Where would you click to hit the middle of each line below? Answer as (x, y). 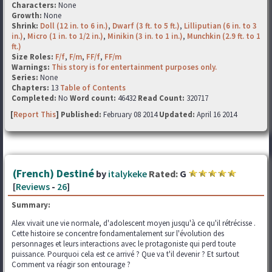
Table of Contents (93, 88)
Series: (25, 77)
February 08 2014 (131, 114)
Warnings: (32, 67)
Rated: (163, 174)
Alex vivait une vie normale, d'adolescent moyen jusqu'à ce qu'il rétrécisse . (134, 223)
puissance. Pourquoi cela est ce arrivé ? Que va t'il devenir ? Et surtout (125, 254)
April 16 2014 (216, 114)
